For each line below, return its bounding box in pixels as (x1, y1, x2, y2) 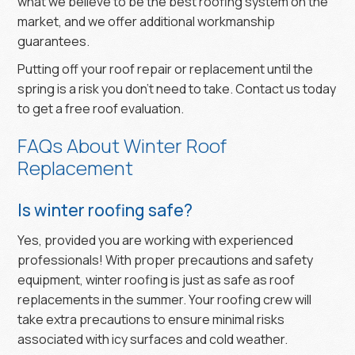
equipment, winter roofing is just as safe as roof (17, 270, 296, 288)
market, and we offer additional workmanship (17, 12, 276, 30)
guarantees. (17, 32, 93, 50)
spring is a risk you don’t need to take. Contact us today (17, 79, 337, 97)
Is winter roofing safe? (17, 198, 193, 221)
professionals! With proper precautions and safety (17, 250, 314, 269)
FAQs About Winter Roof (17, 132, 227, 158)
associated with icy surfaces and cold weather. (17, 330, 291, 348)
